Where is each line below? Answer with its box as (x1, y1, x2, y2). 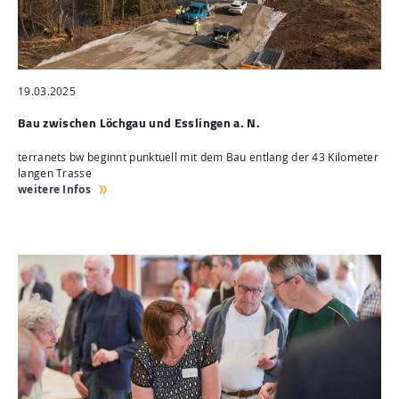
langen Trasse (18, 166, 92, 182)
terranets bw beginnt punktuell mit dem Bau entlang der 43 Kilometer (18, 150, 379, 166)
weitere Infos (18, 182, 91, 198)
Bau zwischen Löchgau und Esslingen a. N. (18, 113, 260, 133)
